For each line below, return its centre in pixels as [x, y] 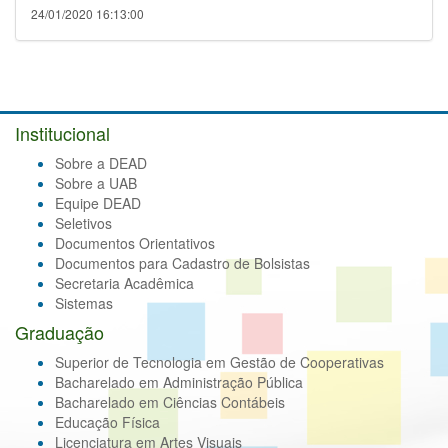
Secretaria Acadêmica [124, 283]
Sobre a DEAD [101, 163]
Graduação [59, 332]
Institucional [62, 133]
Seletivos [83, 223]
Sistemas [84, 303]
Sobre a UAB [96, 183]
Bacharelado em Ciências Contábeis [170, 402]
